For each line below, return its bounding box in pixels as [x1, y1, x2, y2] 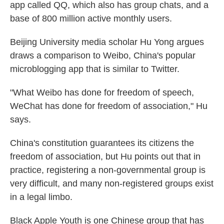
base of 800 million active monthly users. [10, 13, 172, 23]
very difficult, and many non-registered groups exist [10, 178, 213, 188]
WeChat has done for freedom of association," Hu [10, 101, 207, 111]
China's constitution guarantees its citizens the [10, 138, 194, 148]
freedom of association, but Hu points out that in [10, 151, 200, 161]
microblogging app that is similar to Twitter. [10, 64, 179, 74]
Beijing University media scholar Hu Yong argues [10, 37, 204, 47]
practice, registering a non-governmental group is [10, 165, 205, 175]
